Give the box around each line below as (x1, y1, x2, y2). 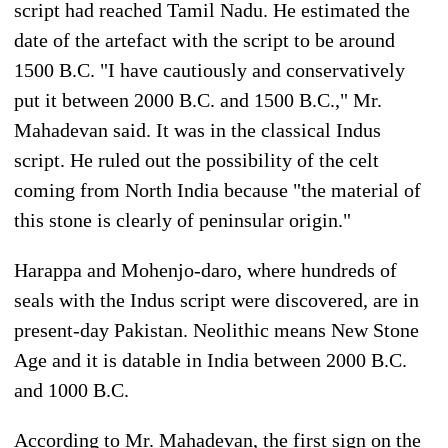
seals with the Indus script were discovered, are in (14, 288, 419, 311)
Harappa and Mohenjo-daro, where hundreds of (14, 258, 397, 281)
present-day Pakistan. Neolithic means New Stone (14, 318, 419, 341)
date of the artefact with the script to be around (14, 28, 395, 51)
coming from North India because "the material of (14, 178, 421, 201)
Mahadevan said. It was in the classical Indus (14, 118, 381, 141)
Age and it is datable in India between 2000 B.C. (14, 348, 407, 371)
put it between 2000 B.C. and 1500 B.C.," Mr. (14, 88, 382, 111)
